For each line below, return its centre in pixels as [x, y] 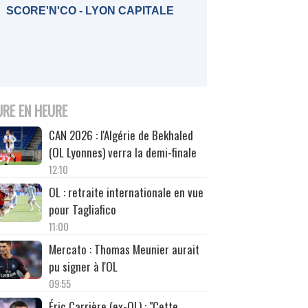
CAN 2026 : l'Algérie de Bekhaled [121, 135]
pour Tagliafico [82, 209]
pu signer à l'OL [83, 266]
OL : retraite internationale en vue [126, 192]
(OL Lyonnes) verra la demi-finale [122, 152]
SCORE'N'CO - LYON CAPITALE [90, 10]
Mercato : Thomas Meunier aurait [124, 249]
